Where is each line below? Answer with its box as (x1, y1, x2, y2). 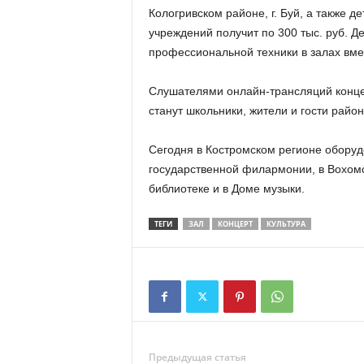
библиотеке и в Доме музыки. (148, 182, 305, 195)
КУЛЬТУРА (266, 219, 305, 229)
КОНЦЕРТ (217, 219, 253, 229)
